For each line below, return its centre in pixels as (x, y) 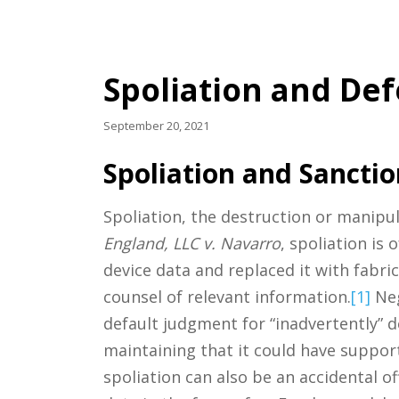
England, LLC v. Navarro (191, 244)
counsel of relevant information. (227, 297)
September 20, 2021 (156, 125)
